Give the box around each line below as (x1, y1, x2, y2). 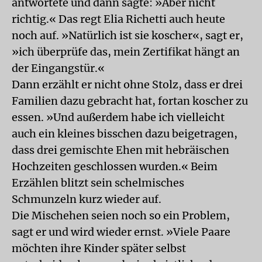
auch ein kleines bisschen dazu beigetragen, (12, 127, 237, 140)
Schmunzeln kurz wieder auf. (12, 192, 161, 206)
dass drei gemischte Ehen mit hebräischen (12, 143, 229, 157)
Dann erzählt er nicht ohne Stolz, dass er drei (12, 78, 243, 91)
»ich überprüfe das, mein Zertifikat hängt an (12, 45, 240, 58)
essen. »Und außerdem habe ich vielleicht (12, 111, 225, 124)
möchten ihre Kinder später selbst (12, 242, 186, 255)
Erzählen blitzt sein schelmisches (12, 176, 184, 189)
